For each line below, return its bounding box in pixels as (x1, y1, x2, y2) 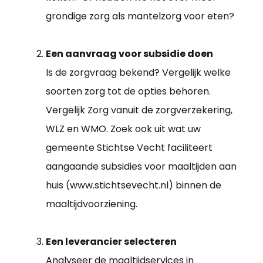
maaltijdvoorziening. (46, 197, 137, 211)
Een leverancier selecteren (46, 234, 177, 248)
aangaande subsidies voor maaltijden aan (46, 159, 237, 173)
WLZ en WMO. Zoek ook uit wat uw (46, 122, 201, 136)
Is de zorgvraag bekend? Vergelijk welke (46, 65, 231, 79)
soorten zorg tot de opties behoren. (46, 84, 211, 98)
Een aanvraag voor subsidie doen (46, 46, 213, 60)
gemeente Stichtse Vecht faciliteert (46, 140, 213, 154)
